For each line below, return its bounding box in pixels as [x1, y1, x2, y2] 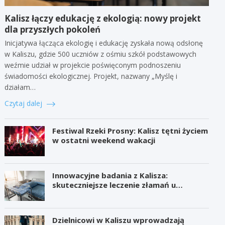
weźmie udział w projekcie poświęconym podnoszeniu [5, 60, 181, 70]
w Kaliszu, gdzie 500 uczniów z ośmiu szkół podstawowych [5, 49, 197, 59]
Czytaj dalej [5, 98, 45, 108]
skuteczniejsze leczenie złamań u [52, 179, 176, 190]
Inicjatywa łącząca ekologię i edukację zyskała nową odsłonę [5, 38, 203, 48]
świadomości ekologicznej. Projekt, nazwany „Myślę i [5, 71, 178, 81]
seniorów [52, 189, 88, 199]
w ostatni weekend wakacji [52, 135, 156, 145]
